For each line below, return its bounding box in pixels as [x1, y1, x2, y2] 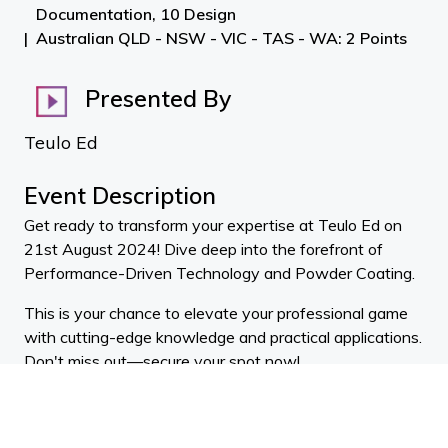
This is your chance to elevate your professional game [24, 303, 408, 323]
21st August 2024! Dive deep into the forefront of [24, 239, 383, 259]
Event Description [24, 181, 216, 210]
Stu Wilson [24, 391, 102, 411]
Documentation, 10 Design [36, 4, 236, 24]
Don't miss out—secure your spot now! [24, 351, 300, 371]
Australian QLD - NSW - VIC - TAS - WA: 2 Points [36, 28, 407, 48]
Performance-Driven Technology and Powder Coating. [24, 263, 415, 283]
